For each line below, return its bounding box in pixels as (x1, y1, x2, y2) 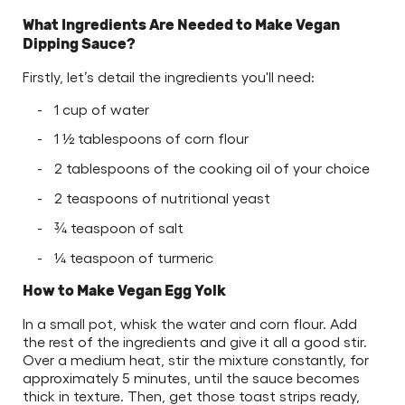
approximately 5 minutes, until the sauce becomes (23, 368, 360, 386)
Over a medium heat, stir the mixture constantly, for (23, 350, 369, 368)
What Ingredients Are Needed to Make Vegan (23, 15, 340, 33)
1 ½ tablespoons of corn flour (53, 129, 249, 147)
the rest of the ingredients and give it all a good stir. (23, 332, 367, 350)
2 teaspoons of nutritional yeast (53, 188, 270, 206)
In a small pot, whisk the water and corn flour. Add (23, 314, 357, 332)
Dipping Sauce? (23, 34, 136, 52)
